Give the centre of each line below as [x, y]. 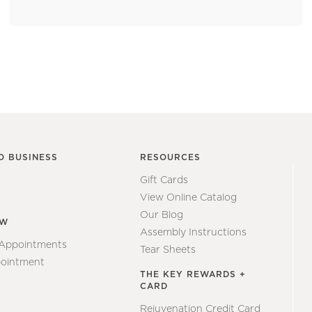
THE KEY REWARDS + [193, 275]
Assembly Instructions [194, 233]
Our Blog [162, 216]
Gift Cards [164, 181]
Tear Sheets [168, 250]
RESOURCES [171, 158]
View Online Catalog [189, 198]
